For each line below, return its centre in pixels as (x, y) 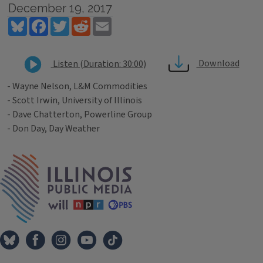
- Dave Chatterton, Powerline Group (80, 114)
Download (218, 64)
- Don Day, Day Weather (53, 129)
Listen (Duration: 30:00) (98, 64)
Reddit (104, 22)
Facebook (67, 22)
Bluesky (43, 22)
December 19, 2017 (60, 8)
